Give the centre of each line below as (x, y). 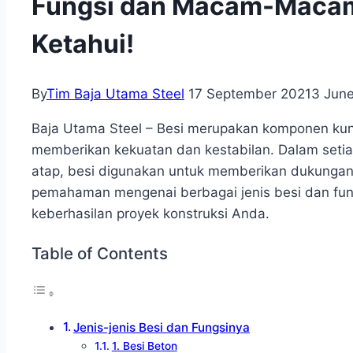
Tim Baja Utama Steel (115, 94)
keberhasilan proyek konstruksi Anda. (150, 214)
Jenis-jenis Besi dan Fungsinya (162, 328)
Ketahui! (83, 43)
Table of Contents (100, 253)
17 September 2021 (250, 94)
